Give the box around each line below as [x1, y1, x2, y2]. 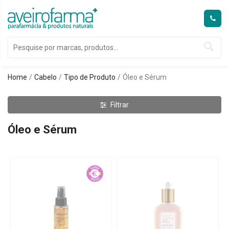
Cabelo [34, 73, 57, 81]
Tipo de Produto [64, 73, 116, 81]
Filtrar [110, 101, 129, 109]
